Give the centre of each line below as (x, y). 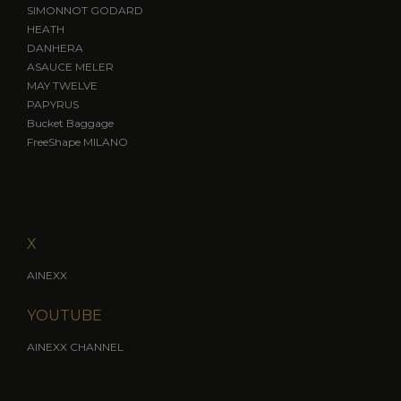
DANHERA (55, 47)
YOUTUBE (64, 315)
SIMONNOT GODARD (85, 10)
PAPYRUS (52, 104)
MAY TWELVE (62, 85)
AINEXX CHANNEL (75, 346)
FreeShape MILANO (77, 141)
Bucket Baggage (70, 123)
